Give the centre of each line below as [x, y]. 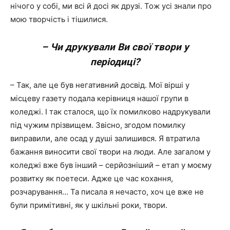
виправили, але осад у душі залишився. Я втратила [105, 138]
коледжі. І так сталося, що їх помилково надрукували [110, 112]
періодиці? [115, 62]
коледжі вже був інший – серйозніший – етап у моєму [111, 165]
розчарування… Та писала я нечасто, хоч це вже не [107, 192]
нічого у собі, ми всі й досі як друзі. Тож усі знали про [111, 6]
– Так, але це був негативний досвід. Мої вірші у [100, 85]
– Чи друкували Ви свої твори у [115, 47]
